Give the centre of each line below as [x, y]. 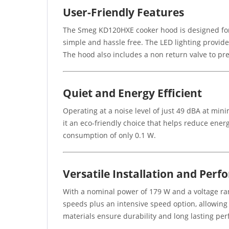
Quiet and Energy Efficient [132, 93]
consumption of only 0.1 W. [109, 135]
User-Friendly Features [123, 12]
